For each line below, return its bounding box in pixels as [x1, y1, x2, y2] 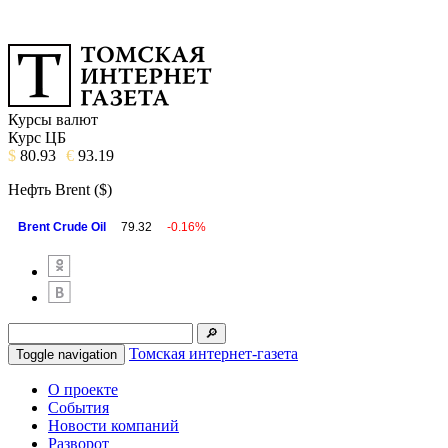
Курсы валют [8, 111, 98, 128]
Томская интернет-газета [129, 345, 298, 362]
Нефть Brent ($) [8, 181, 112, 198]
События [48, 399, 109, 416]
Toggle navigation [16, 347, 117, 362]
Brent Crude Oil [18, 220, 106, 234]
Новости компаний [48, 417, 179, 434]
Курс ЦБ [8, 129, 66, 146]
